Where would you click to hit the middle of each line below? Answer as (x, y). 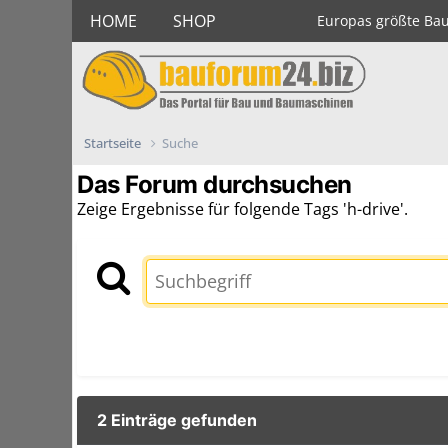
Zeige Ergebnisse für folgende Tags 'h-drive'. (242, 209)
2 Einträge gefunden (177, 420)
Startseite (114, 143)
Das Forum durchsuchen (214, 184)
